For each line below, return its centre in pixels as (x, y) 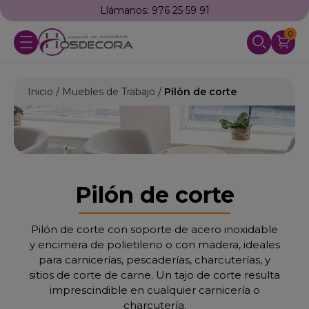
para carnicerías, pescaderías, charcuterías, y (154, 260)
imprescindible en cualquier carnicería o (154, 290)
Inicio (40, 92)
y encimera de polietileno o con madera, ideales (154, 245)
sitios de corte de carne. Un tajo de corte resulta (154, 275)
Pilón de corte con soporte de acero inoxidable (154, 229)
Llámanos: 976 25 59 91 (154, 10)
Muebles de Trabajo (109, 92)
